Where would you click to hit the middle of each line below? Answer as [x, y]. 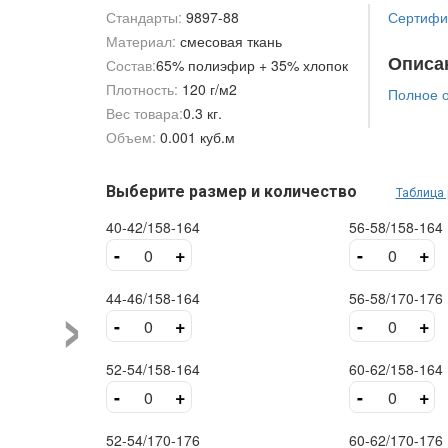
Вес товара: [144, 113]
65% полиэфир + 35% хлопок [251, 65]
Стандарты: [143, 17]
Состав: [130, 65]
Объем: [130, 137]
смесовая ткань [230, 41]
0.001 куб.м [197, 137]
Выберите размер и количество [233, 192]
